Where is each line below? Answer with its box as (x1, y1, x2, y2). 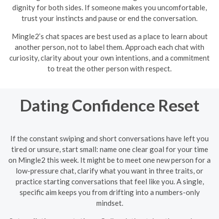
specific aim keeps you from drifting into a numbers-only (19, 188, 200, 197)
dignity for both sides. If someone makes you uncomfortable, (12, 2, 207, 12)
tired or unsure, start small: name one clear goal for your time (11, 145, 208, 153)
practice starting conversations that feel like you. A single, (15, 177, 204, 186)
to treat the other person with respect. (47, 64, 172, 73)
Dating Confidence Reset (20, 95, 199, 115)
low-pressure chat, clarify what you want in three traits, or (16, 166, 203, 175)
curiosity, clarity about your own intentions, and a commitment (9, 53, 210, 62)
